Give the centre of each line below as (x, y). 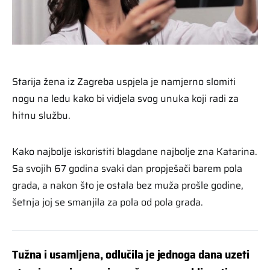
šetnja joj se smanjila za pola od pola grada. (108, 202)
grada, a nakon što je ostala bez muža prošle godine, (128, 185)
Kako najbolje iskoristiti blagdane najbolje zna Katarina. (135, 151)
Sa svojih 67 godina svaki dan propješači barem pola (127, 168)
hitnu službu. (41, 115)
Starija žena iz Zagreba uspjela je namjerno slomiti (124, 81)
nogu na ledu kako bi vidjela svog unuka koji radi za (125, 98)
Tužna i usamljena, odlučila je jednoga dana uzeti (131, 254)
